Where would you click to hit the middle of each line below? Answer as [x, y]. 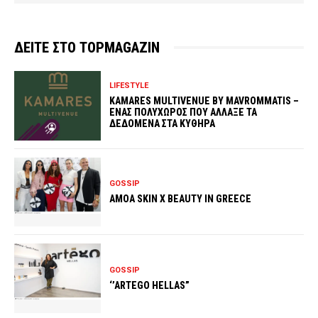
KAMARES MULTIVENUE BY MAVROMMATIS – [204, 101]
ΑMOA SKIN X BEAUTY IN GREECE [181, 198]
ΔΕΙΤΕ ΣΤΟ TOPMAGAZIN [87, 47]
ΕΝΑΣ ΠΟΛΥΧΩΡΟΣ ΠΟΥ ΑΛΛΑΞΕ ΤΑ [183, 113]
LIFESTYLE [129, 86]
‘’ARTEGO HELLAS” [150, 285]
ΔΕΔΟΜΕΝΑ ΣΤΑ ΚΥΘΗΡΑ [163, 124]
